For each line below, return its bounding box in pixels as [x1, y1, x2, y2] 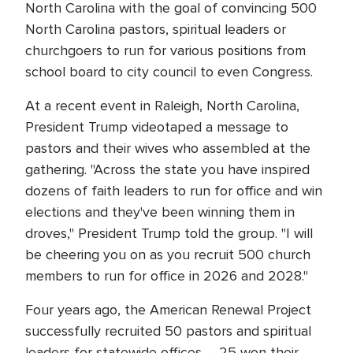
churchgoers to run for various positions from [25, 42, 306, 59]
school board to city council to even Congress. [25, 63, 317, 80]
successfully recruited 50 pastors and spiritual [25, 322, 311, 340]
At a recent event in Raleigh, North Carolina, [25, 97, 299, 114]
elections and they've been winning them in [25, 203, 295, 221]
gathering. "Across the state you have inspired [25, 161, 310, 178]
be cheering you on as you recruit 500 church [25, 246, 310, 263]
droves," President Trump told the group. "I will [25, 225, 313, 242]
